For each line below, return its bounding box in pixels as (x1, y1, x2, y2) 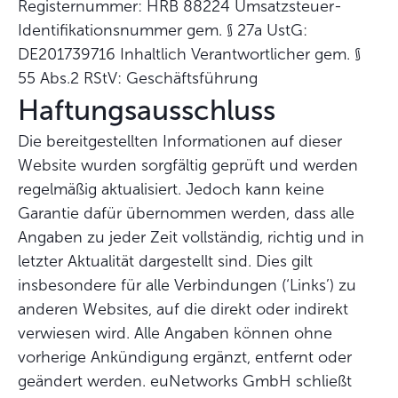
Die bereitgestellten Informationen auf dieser (18, 132, 342, 150)
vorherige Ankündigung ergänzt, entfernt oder (18, 348, 352, 366)
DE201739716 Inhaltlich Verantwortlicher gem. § (18, 45, 361, 63)
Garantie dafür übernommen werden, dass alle (18, 204, 354, 222)
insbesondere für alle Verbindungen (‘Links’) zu (18, 276, 356, 294)
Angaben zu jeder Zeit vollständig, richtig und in (18, 228, 364, 246)
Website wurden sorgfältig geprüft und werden (18, 156, 358, 174)
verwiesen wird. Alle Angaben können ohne (18, 324, 332, 342)
